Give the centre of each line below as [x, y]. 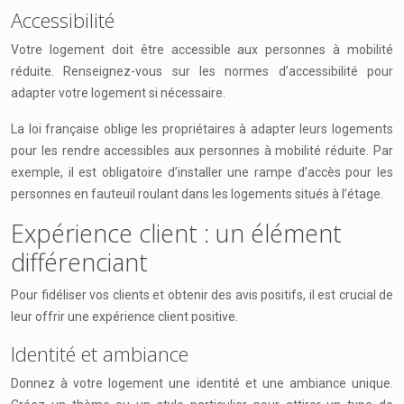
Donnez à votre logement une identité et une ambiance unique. [202, 383]
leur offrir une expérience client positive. [124, 317]
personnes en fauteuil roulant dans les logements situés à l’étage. [197, 194]
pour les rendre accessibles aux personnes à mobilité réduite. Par [202, 151]
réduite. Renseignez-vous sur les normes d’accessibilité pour [202, 71]
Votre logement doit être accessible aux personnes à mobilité [202, 50]
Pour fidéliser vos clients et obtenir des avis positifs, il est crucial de [202, 295]
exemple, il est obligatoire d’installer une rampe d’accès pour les [202, 172]
